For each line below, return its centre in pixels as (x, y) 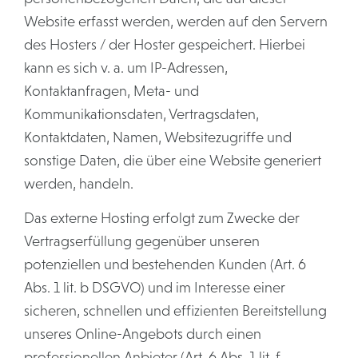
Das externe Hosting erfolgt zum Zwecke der (162, 218)
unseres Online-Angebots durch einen (143, 334)
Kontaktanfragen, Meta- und (111, 91)
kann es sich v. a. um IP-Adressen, (126, 68)
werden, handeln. (79, 184)
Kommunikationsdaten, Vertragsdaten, (141, 114)
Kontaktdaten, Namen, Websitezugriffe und (158, 137)
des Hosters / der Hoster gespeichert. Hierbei (165, 45)
